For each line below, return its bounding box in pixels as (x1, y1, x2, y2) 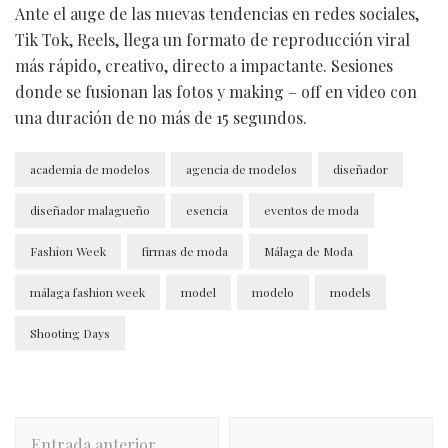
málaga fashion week (30, 283, 145, 300)
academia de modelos (30, 160, 150, 177)
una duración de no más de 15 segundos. (15, 106, 307, 128)
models (330, 283, 371, 300)
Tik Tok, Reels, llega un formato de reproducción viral (15, 28, 410, 50)
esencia (186, 201, 228, 218)
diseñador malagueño (30, 201, 150, 218)
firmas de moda (142, 242, 228, 259)
